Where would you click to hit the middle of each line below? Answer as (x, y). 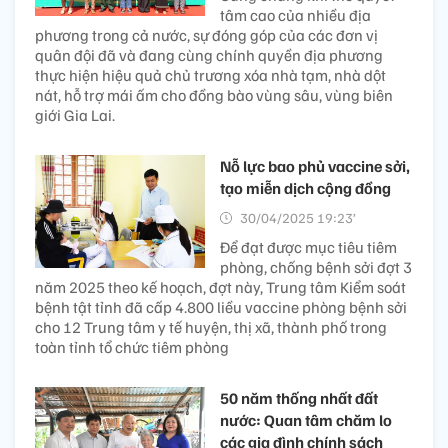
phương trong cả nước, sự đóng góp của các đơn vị (206, 34)
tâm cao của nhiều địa (295, 14)
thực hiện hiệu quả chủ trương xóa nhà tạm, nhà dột (210, 74)
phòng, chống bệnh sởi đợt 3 (316, 266)
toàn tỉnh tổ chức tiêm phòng (132, 346)
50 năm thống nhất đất (299, 397)
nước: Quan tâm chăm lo (306, 419)
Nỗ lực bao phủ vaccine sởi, (315, 165)
